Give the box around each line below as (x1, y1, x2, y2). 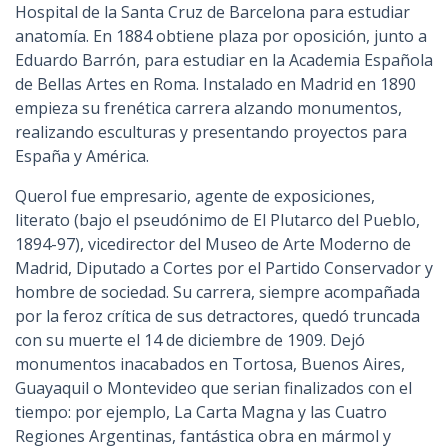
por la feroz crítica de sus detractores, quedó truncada (15, 304, 420, 327)
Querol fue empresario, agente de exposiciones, (15, 184, 375, 207)
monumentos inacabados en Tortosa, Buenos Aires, (15, 352, 405, 375)
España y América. (15, 144, 149, 167)
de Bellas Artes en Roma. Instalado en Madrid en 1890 (15, 72, 416, 95)
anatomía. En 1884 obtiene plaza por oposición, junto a (15, 24, 427, 47)
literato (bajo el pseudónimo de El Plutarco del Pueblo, (15, 208, 420, 231)
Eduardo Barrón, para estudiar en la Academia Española (15, 48, 433, 71)
